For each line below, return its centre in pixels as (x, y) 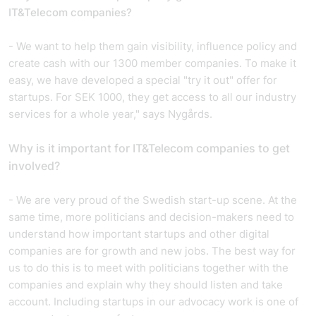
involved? (34, 166)
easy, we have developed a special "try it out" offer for (143, 80)
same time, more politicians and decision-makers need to (151, 217)
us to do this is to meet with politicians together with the (148, 268)
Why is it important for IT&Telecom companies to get (149, 148)
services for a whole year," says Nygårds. (110, 114)
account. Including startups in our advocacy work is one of (153, 302)
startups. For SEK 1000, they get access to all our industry (152, 97)
